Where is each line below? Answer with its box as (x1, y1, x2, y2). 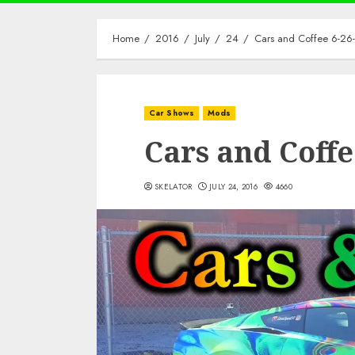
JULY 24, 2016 (209, 181, 258, 193)
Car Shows (149, 107, 194, 120)
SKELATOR (155, 181, 193, 193)
